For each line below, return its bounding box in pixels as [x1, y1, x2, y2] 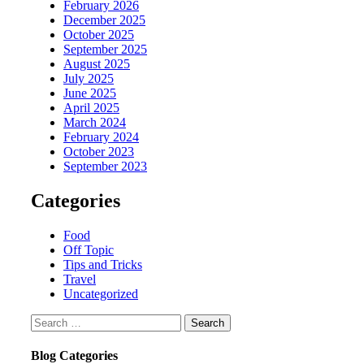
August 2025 [63, 57, 130, 71]
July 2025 [63, 71, 114, 86]
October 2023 [63, 145, 134, 159]
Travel [63, 272, 96, 287]
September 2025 [63, 42, 147, 57]
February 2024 [63, 130, 139, 145]
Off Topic [63, 243, 114, 258]
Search [30, 314, 65, 328]
